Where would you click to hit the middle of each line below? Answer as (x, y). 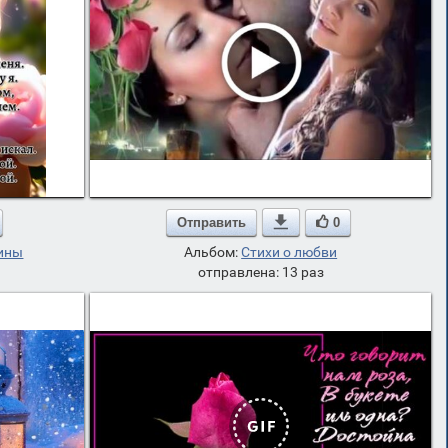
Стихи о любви (289, 252)
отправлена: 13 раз (260, 272)
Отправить (211, 222)
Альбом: (213, 252)
